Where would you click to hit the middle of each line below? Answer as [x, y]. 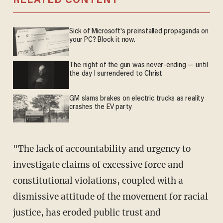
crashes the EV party [101, 107]
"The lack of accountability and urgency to [18, 149]
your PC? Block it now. [102, 40]
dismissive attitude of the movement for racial [110, 196]
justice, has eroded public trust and [87, 212]
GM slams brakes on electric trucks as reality [137, 99]
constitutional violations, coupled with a [98, 180]
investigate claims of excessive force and [98, 165]
